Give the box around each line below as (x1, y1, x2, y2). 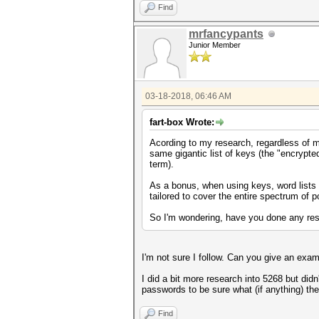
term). (150, 159, 174, 169)
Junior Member (189, 41, 241, 49)
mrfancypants (189, 28, 263, 40)
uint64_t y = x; (150, 9, 252, 20)
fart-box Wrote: (150, 117, 214, 127)
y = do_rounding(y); (150, 31, 275, 41)
